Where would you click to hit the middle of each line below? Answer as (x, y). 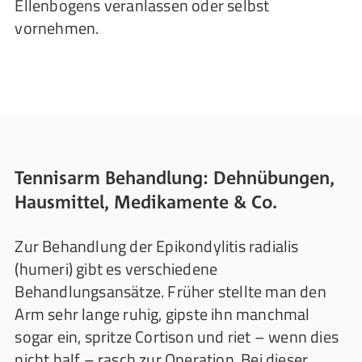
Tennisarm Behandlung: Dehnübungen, (175, 177)
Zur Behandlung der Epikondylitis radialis (157, 246)
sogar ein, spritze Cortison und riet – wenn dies (177, 337)
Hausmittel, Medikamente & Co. (146, 202)
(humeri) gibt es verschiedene (116, 269)
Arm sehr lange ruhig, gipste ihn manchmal (162, 314)
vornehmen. (57, 28)
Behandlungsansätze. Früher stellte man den (170, 291)
